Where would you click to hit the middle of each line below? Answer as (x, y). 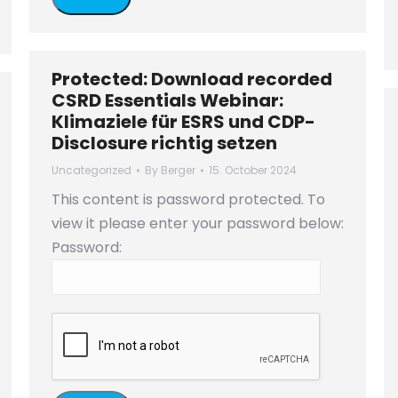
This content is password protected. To (188, 199)
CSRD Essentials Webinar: (167, 100)
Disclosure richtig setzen (164, 143)
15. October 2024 (253, 170)
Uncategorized (92, 170)
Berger (178, 170)
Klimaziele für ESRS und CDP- (183, 122)
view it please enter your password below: (198, 223)
